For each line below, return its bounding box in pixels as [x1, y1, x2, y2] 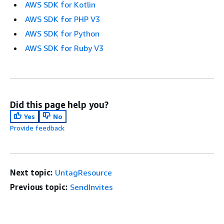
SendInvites [69, 182, 113, 192]
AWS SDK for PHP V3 [25, 14, 100, 24]
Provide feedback [10, 123, 64, 132]
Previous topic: [10, 182, 67, 192]
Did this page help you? [10, 99, 108, 110]
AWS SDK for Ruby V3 [25, 43, 103, 53]
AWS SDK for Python [25, 28, 99, 39]
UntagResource [55, 167, 112, 178]
